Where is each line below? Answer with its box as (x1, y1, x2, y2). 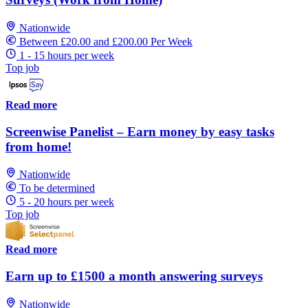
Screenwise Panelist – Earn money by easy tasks (5, 124, 274, 139)
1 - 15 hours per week (19, 49, 114, 61)
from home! (5, 139, 71, 154)
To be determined (19, 182, 95, 195)
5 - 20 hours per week (19, 196, 114, 208)
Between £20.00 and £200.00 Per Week (19, 36, 192, 47)
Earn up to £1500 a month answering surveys (5, 269, 263, 284)
